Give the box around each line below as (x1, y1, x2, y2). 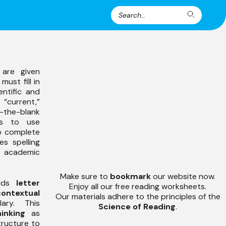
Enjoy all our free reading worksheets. (69, 181, 206, 192)
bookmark (110, 171, 153, 182)
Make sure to (60, 171, 110, 182)
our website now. (153, 171, 215, 182)
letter (16, 177, 40, 188)
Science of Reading (98, 201, 176, 212)
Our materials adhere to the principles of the (55, 191, 220, 202)
